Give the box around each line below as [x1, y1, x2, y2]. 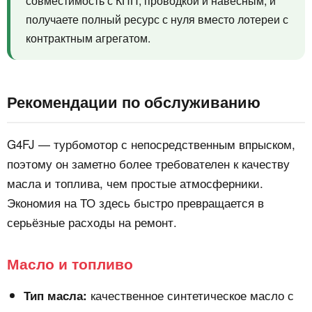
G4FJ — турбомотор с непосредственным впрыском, [7, 135, 295, 153]
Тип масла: [24, 287, 87, 304]
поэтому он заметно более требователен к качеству [7, 155, 290, 173]
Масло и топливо [7, 253, 133, 274]
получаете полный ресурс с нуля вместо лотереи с [26, 11, 288, 28]
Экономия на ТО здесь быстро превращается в [7, 194, 264, 212]
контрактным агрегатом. [26, 30, 150, 47]
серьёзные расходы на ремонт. [7, 213, 177, 231]
